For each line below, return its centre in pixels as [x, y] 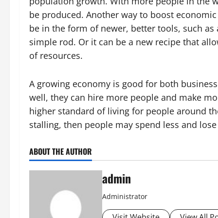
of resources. [56, 55]
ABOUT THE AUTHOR [61, 151]
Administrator [125, 196]
